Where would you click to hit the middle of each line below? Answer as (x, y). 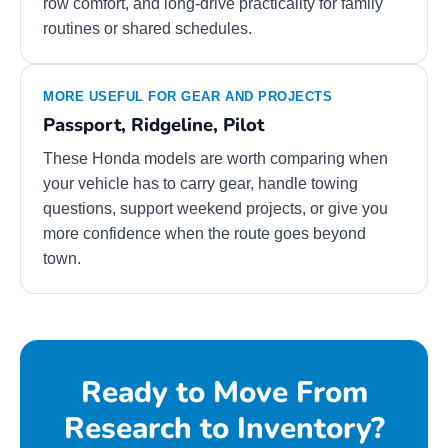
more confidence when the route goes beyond (204, 233)
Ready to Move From (224, 391)
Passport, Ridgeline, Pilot (153, 124)
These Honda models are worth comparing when (215, 158)
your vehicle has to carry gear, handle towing (200, 183)
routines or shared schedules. (147, 28)
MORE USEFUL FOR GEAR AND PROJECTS (188, 96)
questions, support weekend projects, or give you (215, 208)
